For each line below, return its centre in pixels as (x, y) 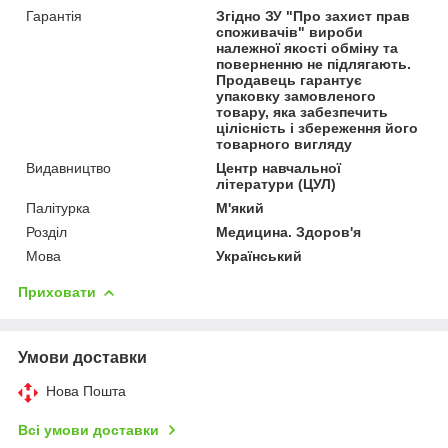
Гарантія (54, 15)
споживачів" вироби (290, 31)
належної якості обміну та (307, 47)
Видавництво (68, 167)
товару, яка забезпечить (302, 111)
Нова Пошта (86, 390)
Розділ (46, 231)
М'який (240, 207)
